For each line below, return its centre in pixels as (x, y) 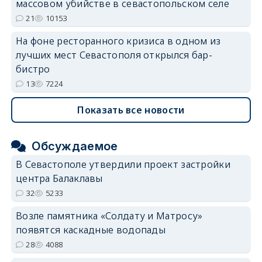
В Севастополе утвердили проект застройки (123, 164)
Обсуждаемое (75, 146)
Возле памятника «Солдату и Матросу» (109, 216)
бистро (33, 69)
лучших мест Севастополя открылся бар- (114, 55)
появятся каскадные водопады (91, 230)
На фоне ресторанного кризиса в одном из (118, 41)
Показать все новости (131, 110)
